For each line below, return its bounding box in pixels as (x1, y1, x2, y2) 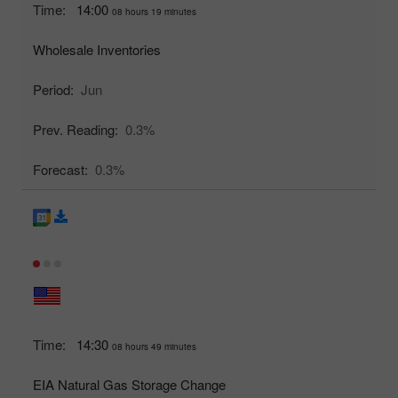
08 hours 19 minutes (112, 4, 196, 18)
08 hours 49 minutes (112, 339, 196, 353)
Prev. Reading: (33, 119, 118, 139)
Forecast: (33, 159, 88, 179)
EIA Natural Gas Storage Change (33, 374, 226, 394)
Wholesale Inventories (33, 39, 161, 59)
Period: (33, 79, 74, 99)
